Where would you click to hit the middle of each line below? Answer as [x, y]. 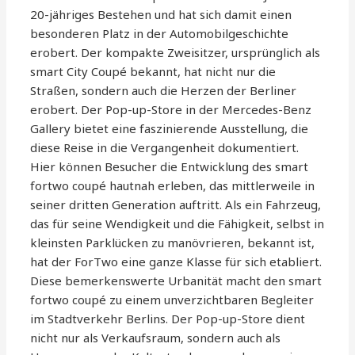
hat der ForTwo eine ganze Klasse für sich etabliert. [176, 262]
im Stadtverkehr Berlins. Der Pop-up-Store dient [168, 319]
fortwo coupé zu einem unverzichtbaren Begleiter [172, 300]
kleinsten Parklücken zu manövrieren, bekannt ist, [173, 243]
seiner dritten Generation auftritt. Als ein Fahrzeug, [176, 205]
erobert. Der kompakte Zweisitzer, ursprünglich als [176, 53]
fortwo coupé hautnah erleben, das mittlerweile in [173, 186]
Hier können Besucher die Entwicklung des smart [170, 167]
